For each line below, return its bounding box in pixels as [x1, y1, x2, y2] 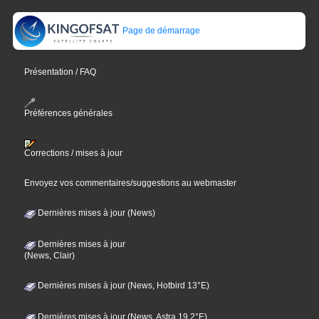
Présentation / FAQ [24, 67, 97, 78]
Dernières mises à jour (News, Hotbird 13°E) [36, 280, 210, 291]
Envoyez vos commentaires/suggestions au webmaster [24, 177, 237, 188]
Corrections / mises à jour [24, 147, 123, 158]
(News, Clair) [24, 250, 75, 261]
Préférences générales [24, 108, 113, 118]
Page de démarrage [120, 26, 201, 36]
